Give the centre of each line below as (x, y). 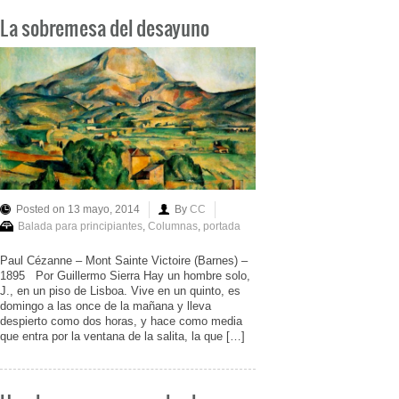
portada (222, 226)
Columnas (173, 226)
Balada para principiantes (80, 226)
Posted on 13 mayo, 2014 (78, 209)
